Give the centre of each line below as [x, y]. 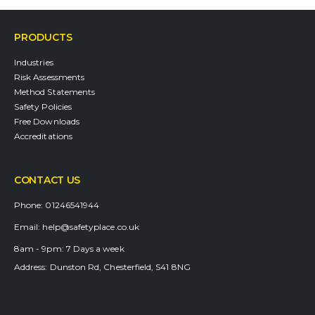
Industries [34, 62]
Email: [27, 226]
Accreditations [43, 136]
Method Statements [55, 91]
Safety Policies [43, 106]
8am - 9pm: [39, 248]
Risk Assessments [50, 77]
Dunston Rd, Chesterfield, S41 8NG [120, 266]
